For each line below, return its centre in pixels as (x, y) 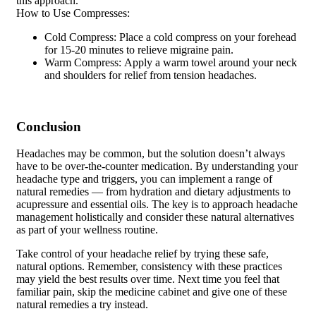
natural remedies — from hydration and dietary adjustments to (153, 192)
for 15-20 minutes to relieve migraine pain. (139, 49)
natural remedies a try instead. (82, 305)
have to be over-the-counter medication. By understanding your (157, 166)
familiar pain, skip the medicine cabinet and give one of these (152, 292)
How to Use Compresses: (73, 13)
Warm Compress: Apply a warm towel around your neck (171, 62)
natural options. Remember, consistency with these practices (149, 267)
